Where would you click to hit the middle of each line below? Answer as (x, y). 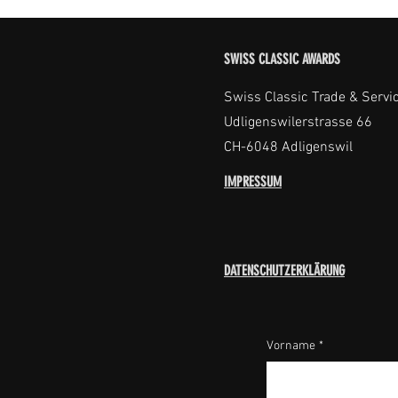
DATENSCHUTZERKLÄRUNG (284, 271)
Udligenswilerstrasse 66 (298, 123)
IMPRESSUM (253, 182)
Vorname (291, 346)
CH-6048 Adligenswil (288, 147)
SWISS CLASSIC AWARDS (282, 59)
